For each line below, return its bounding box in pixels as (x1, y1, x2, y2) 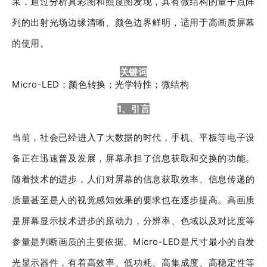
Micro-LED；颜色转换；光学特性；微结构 (12, 79, 190, 90)
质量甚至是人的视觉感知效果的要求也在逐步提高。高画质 (12, 194, 255, 206)
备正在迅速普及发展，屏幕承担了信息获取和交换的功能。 (12, 153, 255, 164)
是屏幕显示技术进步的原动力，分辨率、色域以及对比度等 (12, 215, 255, 226)
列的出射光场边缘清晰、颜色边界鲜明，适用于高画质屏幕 (12, 17, 255, 28)
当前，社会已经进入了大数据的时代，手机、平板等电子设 (12, 132, 255, 143)
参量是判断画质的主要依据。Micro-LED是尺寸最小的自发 (12, 236, 255, 247)
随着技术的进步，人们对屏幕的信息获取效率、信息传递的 (12, 173, 255, 185)
